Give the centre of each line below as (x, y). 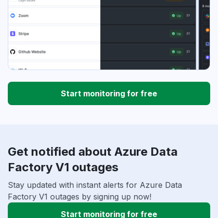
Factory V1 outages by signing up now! (80, 197)
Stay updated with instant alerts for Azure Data (95, 185)
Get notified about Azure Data (93, 152)
